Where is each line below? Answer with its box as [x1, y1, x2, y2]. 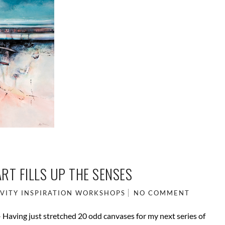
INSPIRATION [21, 189, 73, 197]
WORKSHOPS [75, 189, 126, 197]
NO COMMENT [134, 189, 190, 197]
